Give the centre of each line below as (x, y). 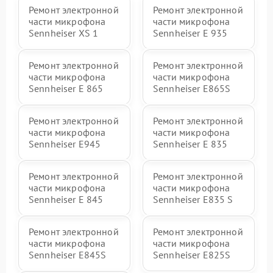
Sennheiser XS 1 (64, 33)
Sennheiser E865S (192, 88)
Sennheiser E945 (65, 144)
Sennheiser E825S (192, 255)
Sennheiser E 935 (190, 33)
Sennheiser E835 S (193, 199)
